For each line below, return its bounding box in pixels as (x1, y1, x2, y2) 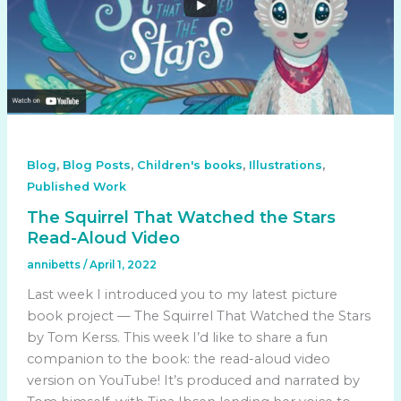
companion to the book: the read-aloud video (26, 351, 330, 368)
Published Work (26, 179, 126, 193)
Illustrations (248, 158, 322, 172)
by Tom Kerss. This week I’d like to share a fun (26, 329, 328, 346)
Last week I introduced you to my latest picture (26, 286, 337, 303)
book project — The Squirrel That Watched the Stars (26, 308, 371, 325)
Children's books (136, 158, 243, 172)
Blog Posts (62, 158, 131, 172)
